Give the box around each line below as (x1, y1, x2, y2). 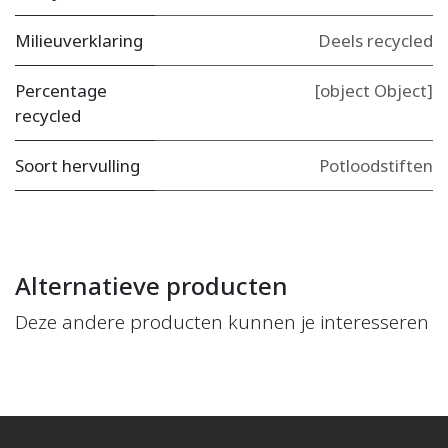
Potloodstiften (319, 153, 433, 177)
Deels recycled (318, 28, 433, 52)
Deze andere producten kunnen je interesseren (15, 308, 429, 335)
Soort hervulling (15, 153, 140, 177)
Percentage (15, 78, 107, 102)
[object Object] (315, 78, 433, 102)
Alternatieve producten (15, 268, 288, 302)
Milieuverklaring (15, 28, 143, 52)
